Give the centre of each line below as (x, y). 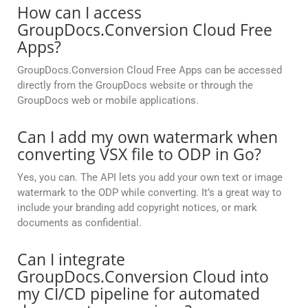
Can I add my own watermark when (147, 137)
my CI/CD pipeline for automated (139, 294)
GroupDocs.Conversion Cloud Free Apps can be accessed (150, 70)
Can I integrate (71, 260)
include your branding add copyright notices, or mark (137, 208)
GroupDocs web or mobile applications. (108, 101)
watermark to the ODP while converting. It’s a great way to (150, 193)
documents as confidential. (79, 223)
